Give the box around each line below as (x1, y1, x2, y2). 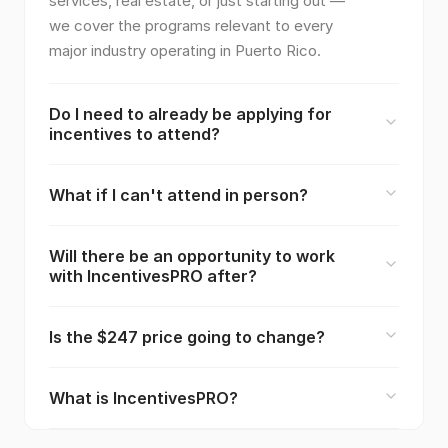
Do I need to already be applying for (49, 103, 332, 124)
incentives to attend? (49, 123, 220, 144)
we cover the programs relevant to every (49, 15, 333, 35)
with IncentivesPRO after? (49, 265, 257, 286)
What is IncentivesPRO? (49, 387, 238, 408)
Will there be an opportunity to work (49, 245, 335, 266)
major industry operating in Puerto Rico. (49, 40, 321, 60)
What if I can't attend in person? (49, 184, 308, 205)
